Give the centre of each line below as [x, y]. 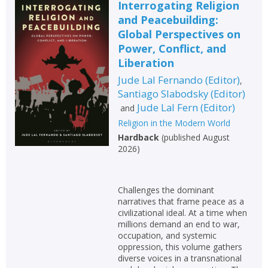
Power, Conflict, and [172, 48]
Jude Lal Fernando [160, 80]
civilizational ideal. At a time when [182, 212]
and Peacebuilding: [168, 19]
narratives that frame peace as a [181, 201]
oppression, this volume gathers [180, 246]
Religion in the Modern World [174, 123]
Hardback [138, 137]
